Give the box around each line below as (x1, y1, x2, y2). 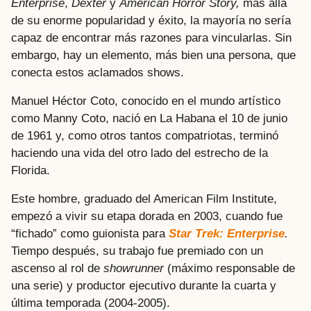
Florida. (11, 163, 50, 177)
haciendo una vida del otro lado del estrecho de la (11, 146, 268, 160)
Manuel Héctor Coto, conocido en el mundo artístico (11, 94, 280, 108)
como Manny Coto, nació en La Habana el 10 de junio (11, 111, 287, 125)
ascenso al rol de (11, 262, 103, 276)
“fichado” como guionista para (11, 227, 169, 241)
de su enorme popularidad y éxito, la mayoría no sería (11, 13, 291, 27)
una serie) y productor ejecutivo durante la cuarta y (11, 279, 276, 293)
